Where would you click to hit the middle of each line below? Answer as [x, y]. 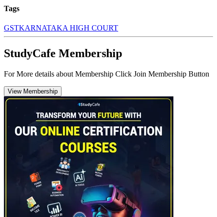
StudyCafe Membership [63, 53]
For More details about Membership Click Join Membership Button [107, 74]
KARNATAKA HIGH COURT [69, 28]
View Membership [33, 91]
